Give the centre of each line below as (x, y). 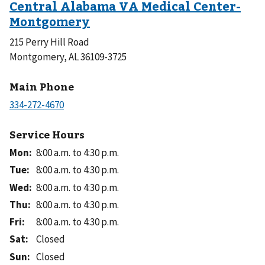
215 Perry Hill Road (49, 42)
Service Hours (47, 134)
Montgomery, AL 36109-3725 (68, 57)
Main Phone (42, 86)
